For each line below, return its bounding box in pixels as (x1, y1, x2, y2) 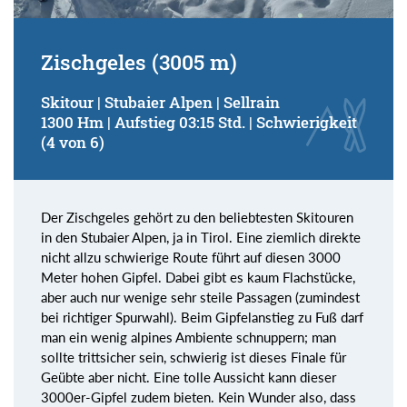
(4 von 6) (41, 132, 104, 152)
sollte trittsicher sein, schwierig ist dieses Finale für (41, 348, 346, 365)
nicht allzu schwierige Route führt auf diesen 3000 (41, 248, 341, 265)
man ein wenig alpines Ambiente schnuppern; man (41, 328, 336, 345)
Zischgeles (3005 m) (41, 47, 237, 75)
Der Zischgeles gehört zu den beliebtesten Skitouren (41, 208, 353, 225)
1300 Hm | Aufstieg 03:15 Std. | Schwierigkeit (41, 112, 357, 132)
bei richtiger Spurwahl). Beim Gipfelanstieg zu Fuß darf (41, 308, 363, 325)
